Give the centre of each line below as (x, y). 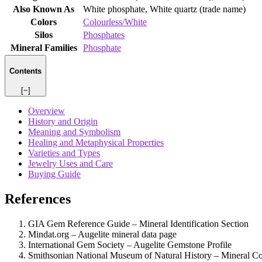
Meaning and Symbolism (74, 132)
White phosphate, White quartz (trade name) (164, 9)
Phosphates (104, 35)
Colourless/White (115, 22)
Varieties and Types (64, 153)
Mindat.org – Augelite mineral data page (102, 234)
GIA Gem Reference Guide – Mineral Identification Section (138, 223)
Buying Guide (54, 174)
